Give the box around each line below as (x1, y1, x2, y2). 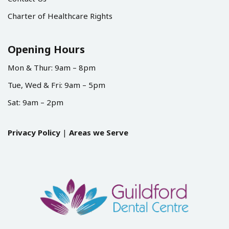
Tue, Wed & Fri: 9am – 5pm (8, 79, 105, 90)
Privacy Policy (8, 127, 60, 138)
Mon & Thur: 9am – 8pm (8, 62, 96, 73)
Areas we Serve (69, 127, 128, 138)
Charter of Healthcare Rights (8, 10, 112, 21)
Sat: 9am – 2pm (8, 97, 63, 107)
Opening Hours (8, 42, 85, 56)
